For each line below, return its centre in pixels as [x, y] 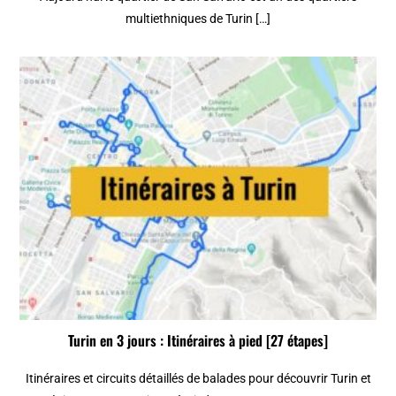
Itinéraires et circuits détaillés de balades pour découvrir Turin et [198, 379]
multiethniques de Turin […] [198, 19]
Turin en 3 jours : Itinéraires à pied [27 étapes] [198, 341]
